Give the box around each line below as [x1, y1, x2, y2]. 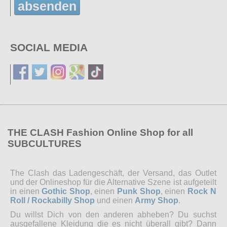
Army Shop [135, 196, 178, 205]
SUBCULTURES [8, 138, 82, 149]
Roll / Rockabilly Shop [10, 196, 95, 205]
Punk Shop [117, 186, 161, 196]
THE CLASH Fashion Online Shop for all [8, 127, 193, 138]
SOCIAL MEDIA [10, 42, 88, 54]
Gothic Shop [42, 186, 90, 196]
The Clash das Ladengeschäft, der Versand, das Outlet [10, 168, 216, 177]
